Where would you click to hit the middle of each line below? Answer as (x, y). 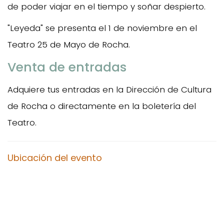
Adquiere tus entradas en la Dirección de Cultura (109, 89)
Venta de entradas (67, 67)
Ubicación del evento (55, 157)
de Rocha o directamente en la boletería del (102, 106)
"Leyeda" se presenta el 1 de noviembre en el (102, 28)
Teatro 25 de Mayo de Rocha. (69, 44)
